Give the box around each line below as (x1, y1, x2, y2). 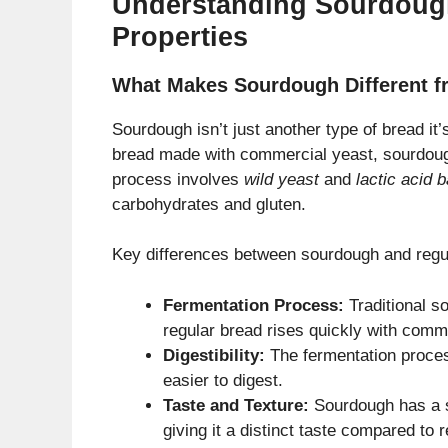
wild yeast (244, 169, 319, 189)
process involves (112, 169, 244, 189)
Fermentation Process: (163, 295, 344, 315)
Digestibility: (163, 345, 265, 365)
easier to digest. (163, 370, 283, 390)
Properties (112, 21, 248, 52)
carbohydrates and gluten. (112, 194, 306, 214)
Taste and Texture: (163, 395, 309, 415)
